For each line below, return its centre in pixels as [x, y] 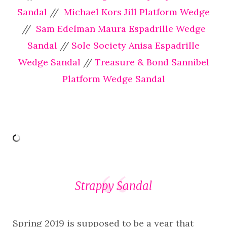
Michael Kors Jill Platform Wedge [136, 12]
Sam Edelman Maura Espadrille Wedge [119, 29]
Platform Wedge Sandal [113, 79]
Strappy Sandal [113, 186]
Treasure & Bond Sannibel [152, 62]
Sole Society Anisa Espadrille [134, 46]
